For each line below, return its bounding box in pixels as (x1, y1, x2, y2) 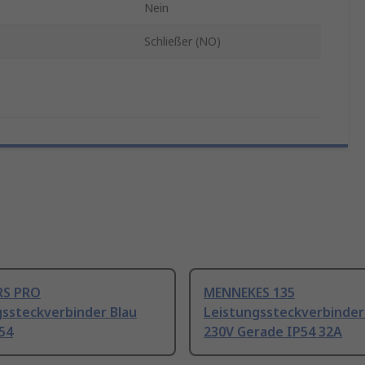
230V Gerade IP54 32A (204, 323, 342, 341)
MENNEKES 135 (204, 284, 295, 302)
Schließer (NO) (144, 33, 221, 50)
